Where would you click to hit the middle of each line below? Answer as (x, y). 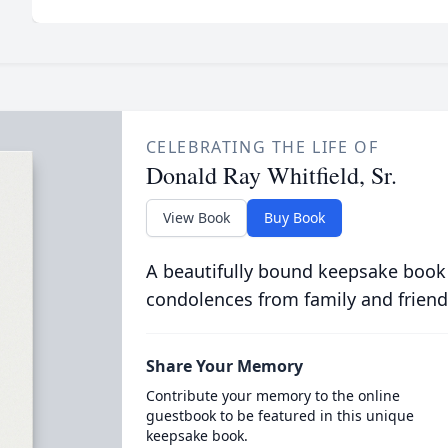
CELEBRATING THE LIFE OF (262, 147)
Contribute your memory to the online (272, 395)
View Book (196, 217)
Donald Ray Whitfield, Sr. (271, 175)
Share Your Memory (224, 366)
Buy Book (294, 217)
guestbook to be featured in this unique (279, 415)
